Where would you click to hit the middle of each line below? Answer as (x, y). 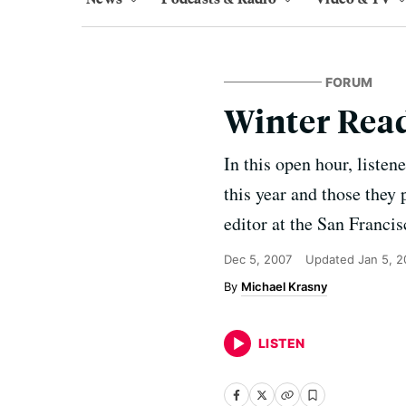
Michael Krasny (284, 286)
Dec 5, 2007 (258, 259)
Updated (332, 259)
